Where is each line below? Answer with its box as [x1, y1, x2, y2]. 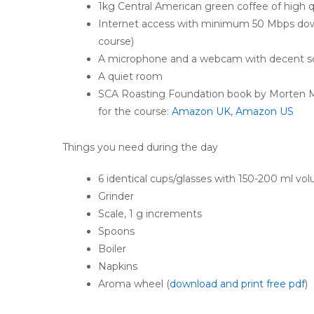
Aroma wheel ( [98, 277, 170, 290]
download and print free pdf [170, 277, 305, 290]
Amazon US [235, 105, 294, 118]
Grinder [98, 189, 134, 203]
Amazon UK [172, 105, 231, 118]
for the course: [98, 105, 172, 118]
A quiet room [98, 70, 163, 83]
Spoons [98, 224, 135, 238]
